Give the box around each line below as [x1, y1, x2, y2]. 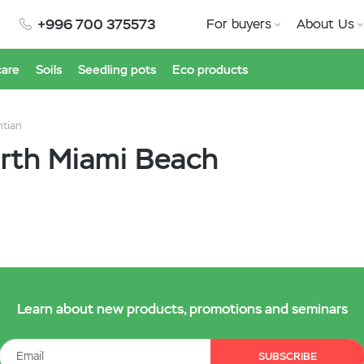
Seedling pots [78, 62, 156, 77]
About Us [297, 15, 354, 32]
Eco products [172, 62, 248, 77]
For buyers [206, 15, 271, 32]
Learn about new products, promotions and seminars [16, 300, 348, 318]
